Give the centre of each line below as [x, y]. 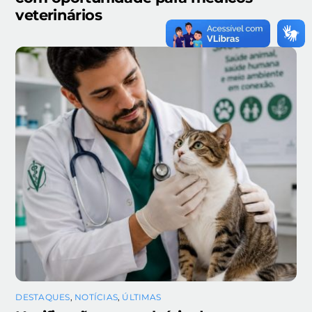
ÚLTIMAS [142, 297]
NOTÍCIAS [96, 297]
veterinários [58, 15]
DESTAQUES [43, 297]
